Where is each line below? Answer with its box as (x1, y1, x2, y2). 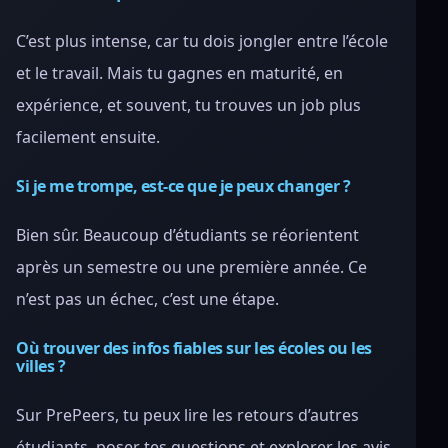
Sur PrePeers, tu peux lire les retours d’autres (16, 404, 359, 426)
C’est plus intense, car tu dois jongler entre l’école (16, 30, 388, 52)
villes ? (16, 355, 66, 377)
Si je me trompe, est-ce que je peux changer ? (16, 175, 351, 197)
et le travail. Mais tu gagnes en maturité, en (16, 62, 343, 84)
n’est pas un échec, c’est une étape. (16, 288, 279, 310)
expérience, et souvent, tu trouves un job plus (16, 94, 361, 116)
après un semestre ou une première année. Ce (16, 256, 367, 278)
